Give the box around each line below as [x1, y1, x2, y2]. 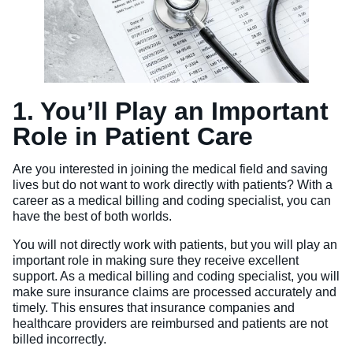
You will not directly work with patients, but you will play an [13, 238, 337, 252]
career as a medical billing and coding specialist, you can [13, 194, 331, 208]
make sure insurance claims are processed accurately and [13, 285, 336, 299]
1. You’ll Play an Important [13, 97, 329, 126]
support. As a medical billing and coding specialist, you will [13, 269, 340, 284]
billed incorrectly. [13, 333, 106, 347]
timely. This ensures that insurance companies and [13, 301, 295, 315]
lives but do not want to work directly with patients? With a [13, 178, 333, 192]
